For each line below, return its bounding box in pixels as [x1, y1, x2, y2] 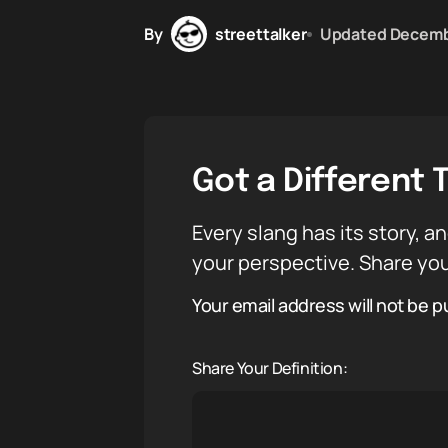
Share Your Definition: [192, 357, 348, 379]
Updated [319, 22, 387, 45]
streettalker [214, 22, 307, 45]
